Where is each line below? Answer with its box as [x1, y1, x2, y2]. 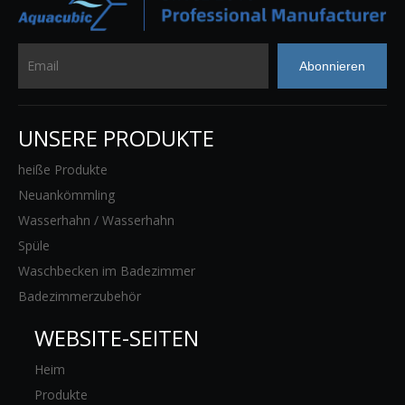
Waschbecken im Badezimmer [18, 261, 195, 279]
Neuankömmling [18, 185, 115, 203]
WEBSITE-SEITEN [34, 322, 199, 353]
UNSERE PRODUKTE [18, 122, 214, 153]
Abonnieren [299, 58, 365, 73]
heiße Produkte [18, 160, 108, 178]
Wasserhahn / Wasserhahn [18, 211, 174, 229]
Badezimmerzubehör [18, 287, 141, 305]
